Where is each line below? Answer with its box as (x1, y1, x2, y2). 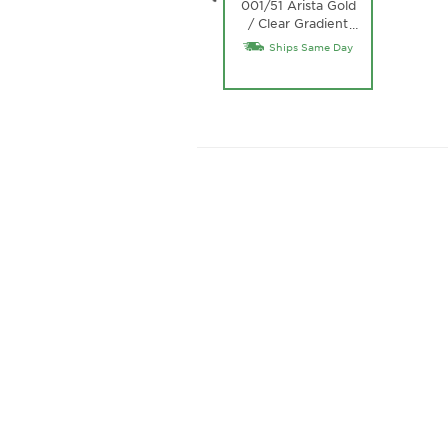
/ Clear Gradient (248, 15, 348, 32)
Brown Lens (260, 33, 336, 50)
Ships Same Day (269, 40, 353, 54)
